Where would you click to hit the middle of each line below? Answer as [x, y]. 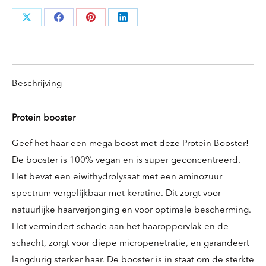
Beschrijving [37, 84]
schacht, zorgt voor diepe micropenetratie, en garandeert [131, 244]
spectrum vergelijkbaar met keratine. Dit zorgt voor [116, 194]
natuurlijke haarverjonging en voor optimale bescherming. [132, 210]
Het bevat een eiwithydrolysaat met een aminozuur [117, 177]
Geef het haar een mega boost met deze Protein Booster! [130, 144]
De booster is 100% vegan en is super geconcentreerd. [126, 161]
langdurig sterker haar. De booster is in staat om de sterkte [133, 260]
